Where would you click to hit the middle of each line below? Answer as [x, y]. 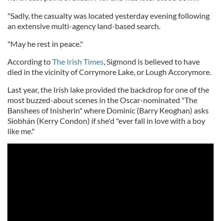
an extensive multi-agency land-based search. [84, 26]
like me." [21, 131]
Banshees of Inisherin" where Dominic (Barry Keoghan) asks [108, 110]
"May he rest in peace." [45, 44]
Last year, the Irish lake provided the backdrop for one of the [108, 90]
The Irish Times [78, 61]
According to [30, 61]
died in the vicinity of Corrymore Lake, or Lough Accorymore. [109, 72]
